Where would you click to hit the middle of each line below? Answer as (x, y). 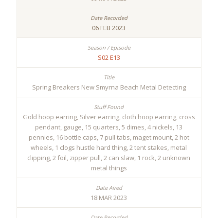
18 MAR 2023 (109, 198)
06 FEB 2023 (109, 28)
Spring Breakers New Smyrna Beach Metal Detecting (109, 87)
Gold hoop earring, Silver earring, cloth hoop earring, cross (109, 117)
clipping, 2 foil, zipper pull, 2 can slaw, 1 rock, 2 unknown (109, 158)
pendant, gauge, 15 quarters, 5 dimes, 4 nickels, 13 (109, 127)
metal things (109, 168)
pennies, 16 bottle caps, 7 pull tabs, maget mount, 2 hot (109, 137)
